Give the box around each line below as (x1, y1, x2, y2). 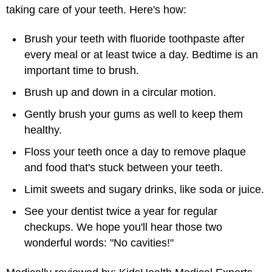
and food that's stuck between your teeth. (24, 161, 223, 174)
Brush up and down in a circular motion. (24, 86, 216, 98)
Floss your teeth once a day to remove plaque (24, 146, 246, 158)
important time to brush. (24, 64, 139, 76)
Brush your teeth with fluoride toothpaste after (24, 33, 245, 45)
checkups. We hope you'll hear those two (24, 221, 222, 233)
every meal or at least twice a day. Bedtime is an (24, 49, 258, 61)
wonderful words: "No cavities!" (24, 237, 174, 249)
